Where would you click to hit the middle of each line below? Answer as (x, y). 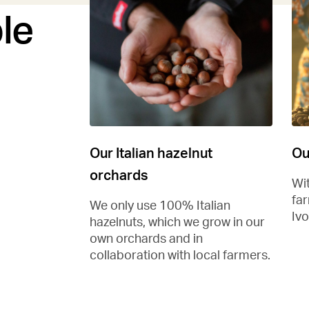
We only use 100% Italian (160, 205)
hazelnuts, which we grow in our (177, 221)
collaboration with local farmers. (180, 255)
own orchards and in (146, 238)
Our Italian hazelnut (151, 153)
